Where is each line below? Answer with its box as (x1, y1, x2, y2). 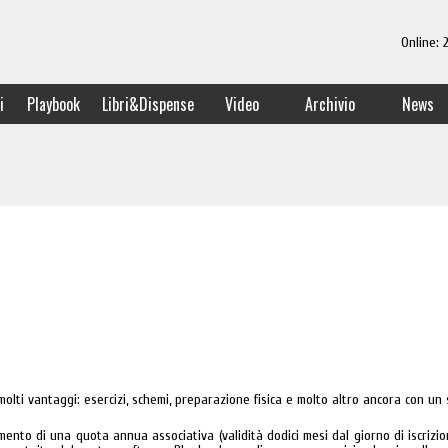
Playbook (26, 92, 80, 116)
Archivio (305, 92, 355, 116)
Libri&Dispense (101, 92, 194, 116)
